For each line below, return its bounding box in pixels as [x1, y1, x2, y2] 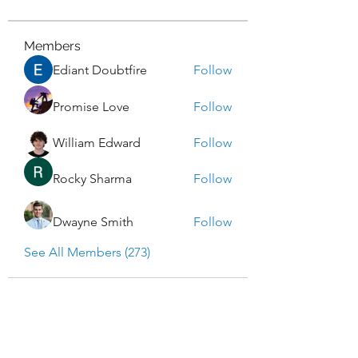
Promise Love [53, 98, 129, 114]
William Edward [53, 134, 141, 150]
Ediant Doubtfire [53, 62, 147, 78]
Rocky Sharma [53, 170, 132, 186]
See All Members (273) [24, 244, 150, 260]
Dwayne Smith [53, 213, 133, 229]
